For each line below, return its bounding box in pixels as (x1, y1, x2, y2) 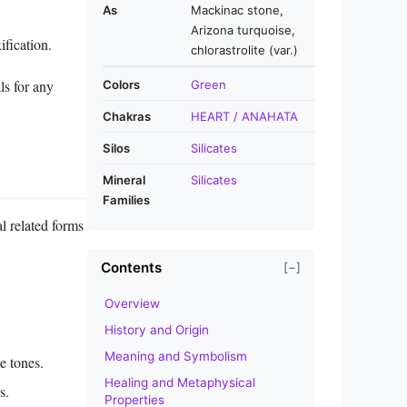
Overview (104, 295, 160, 311)
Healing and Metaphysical (104, 374, 255, 390)
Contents (101, 258, 162, 276)
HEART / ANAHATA (191, 108, 298, 124)
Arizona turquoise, (191, 22, 295, 37)
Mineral (103, 172, 145, 187)
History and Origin (104, 322, 209, 337)
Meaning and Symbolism (104, 348, 247, 363)
